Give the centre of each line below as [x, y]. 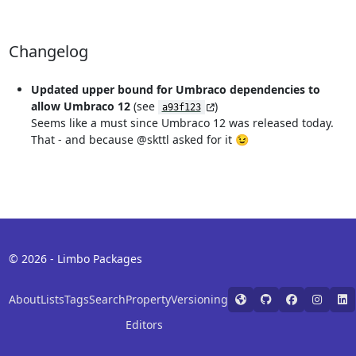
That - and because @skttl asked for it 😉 [139, 140]
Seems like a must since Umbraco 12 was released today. [182, 123]
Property [148, 300]
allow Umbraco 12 [80, 106]
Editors [144, 325]
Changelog [48, 52]
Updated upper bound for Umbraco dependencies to [175, 90]
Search [107, 300]
